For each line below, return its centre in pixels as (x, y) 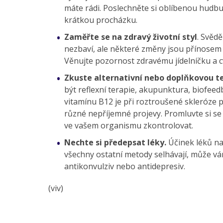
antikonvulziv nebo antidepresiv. (125, 167)
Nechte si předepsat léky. (115, 143)
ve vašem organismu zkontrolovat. (129, 126)
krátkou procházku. (101, 20)
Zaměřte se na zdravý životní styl (131, 37)
